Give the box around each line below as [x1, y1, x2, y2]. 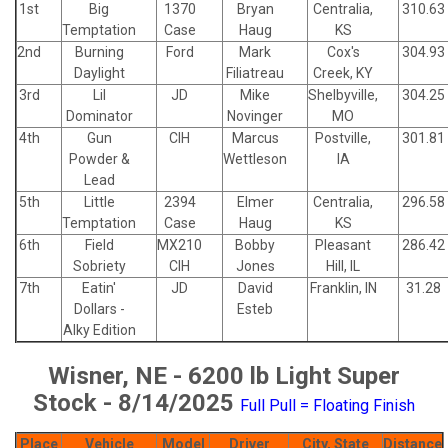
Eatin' [82, 279, 116, 296]
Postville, [315, 129, 371, 146]
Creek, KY [313, 64, 373, 81]
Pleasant [315, 236, 371, 253]
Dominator [65, 107, 133, 124]
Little [83, 193, 115, 210]
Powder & [68, 150, 130, 167]
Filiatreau [226, 64, 284, 81]
